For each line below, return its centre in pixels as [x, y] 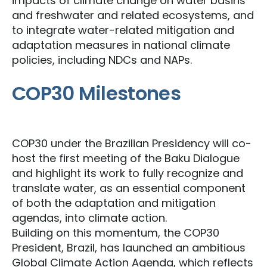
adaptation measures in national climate [121, 45]
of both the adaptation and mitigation [114, 203]
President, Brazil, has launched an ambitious [129, 248]
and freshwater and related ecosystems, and [133, 15]
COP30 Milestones [96, 93]
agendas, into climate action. [89, 218]
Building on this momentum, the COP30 [116, 233]
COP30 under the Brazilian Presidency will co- [132, 143]
